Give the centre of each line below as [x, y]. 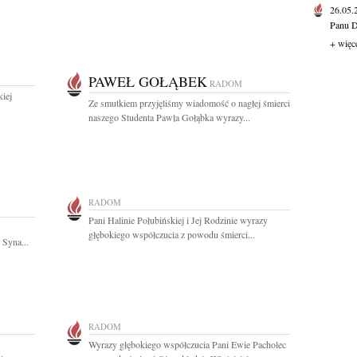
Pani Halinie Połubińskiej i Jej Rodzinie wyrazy [178, 220]
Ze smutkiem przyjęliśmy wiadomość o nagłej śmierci [189, 103]
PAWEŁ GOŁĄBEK [148, 81]
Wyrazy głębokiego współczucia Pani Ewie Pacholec [187, 344]
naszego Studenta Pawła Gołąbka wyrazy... [169, 117]
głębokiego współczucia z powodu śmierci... [172, 234]
